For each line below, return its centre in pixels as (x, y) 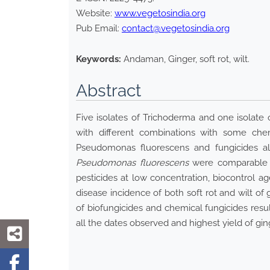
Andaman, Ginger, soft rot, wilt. (187, 59)
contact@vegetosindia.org (176, 29)
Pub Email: (99, 29)
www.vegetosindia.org (160, 14)
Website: (95, 14)
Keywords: (99, 59)
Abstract (108, 91)
